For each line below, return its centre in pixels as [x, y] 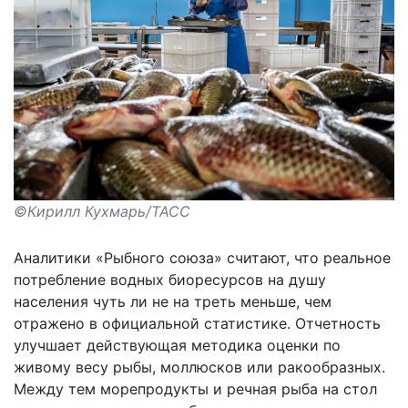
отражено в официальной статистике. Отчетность [197, 324]
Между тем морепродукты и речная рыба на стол [195, 389]
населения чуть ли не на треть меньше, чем [173, 302]
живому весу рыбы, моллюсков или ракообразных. [199, 367]
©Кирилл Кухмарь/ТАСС [102, 212]
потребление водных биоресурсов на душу [170, 280]
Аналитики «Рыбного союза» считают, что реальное [202, 258]
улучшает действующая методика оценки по [177, 346]
